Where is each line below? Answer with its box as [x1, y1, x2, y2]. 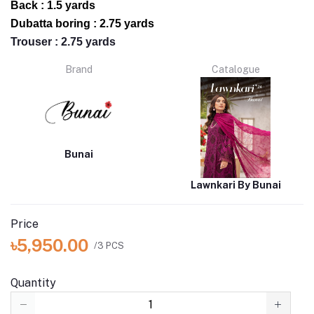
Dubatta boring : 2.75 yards [11, 18, 154, 29]
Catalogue [211, 64, 260, 75]
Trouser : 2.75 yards [11, 36, 116, 48]
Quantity [11, 276, 56, 290]
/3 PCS [94, 240, 124, 251]
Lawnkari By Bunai [190, 179, 281, 191]
